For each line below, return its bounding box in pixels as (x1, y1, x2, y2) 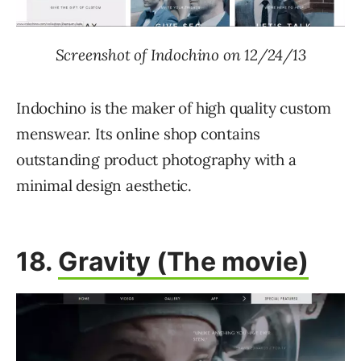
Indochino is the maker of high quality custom (16, 98, 331, 118)
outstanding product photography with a (16, 150, 297, 170)
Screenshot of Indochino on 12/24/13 (55, 45, 306, 65)
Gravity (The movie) (58, 246, 309, 278)
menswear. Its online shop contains (16, 124, 261, 144)
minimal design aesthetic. (16, 176, 193, 196)
